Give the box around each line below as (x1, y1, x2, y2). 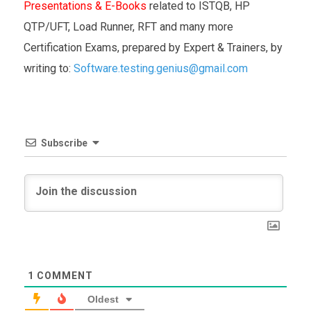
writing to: (24, 61, 74, 75)
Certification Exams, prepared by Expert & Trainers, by (24, 40, 283, 54)
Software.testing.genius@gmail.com (74, 61, 248, 75)
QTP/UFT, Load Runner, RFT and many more (24, 19, 233, 33)
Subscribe (41, 137, 87, 149)
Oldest (87, 293, 119, 305)
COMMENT (34, 269, 93, 281)
